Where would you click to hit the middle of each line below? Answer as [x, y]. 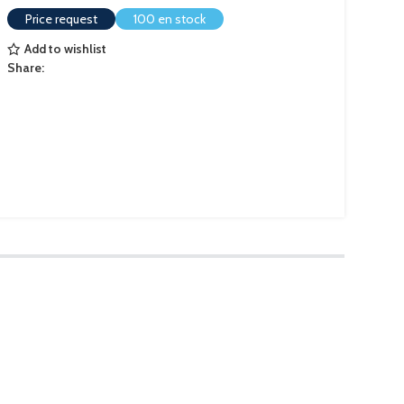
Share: [26, 67]
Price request [61, 18]
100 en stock [170, 18]
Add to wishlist [65, 49]
